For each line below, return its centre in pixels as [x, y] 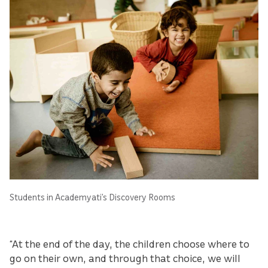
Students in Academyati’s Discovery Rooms [92, 197]
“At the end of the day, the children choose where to [130, 243]
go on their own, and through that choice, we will [125, 258]
